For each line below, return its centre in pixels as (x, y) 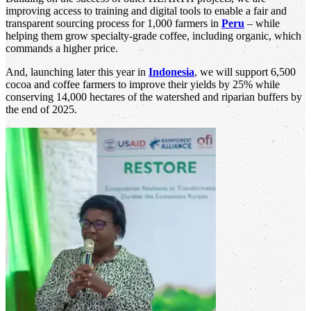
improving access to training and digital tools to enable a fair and (146, 11)
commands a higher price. (63, 49)
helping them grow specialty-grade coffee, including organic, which (153, 36)
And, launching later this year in (77, 72)
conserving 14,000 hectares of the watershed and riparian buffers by (154, 97)
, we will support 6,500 (245, 72)
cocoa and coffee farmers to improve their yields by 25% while (143, 85)
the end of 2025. (41, 110)
